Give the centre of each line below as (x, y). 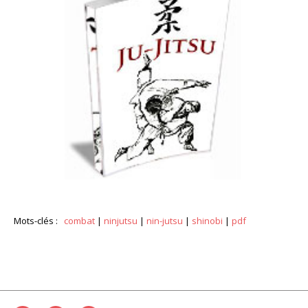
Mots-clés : (39, 220)
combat (79, 220)
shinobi (207, 220)
